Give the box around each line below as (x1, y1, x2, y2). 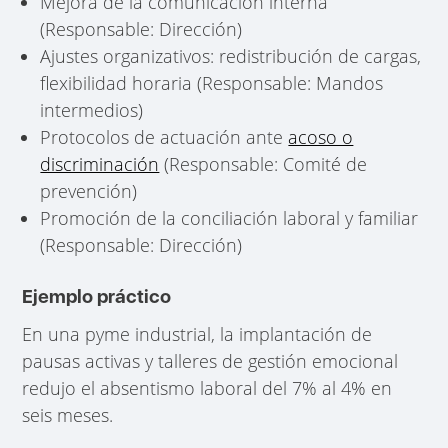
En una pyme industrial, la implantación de (22, 321, 373, 346)
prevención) (40, 178, 138, 203)
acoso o (288, 124, 354, 149)
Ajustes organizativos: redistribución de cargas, (40, 43, 422, 68)
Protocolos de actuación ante (40, 124, 289, 149)
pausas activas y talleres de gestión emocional (22, 348, 399, 373)
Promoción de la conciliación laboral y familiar (40, 205, 419, 230)
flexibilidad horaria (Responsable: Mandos (40, 70, 384, 95)
